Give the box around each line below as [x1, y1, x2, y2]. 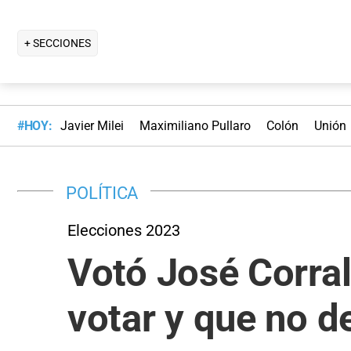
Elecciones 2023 [67, 220, 180, 240]
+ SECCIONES [24, 36, 91, 49]
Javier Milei [60, 118, 124, 134]
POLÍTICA [66, 182, 139, 203]
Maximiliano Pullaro [139, 118, 251, 134]
